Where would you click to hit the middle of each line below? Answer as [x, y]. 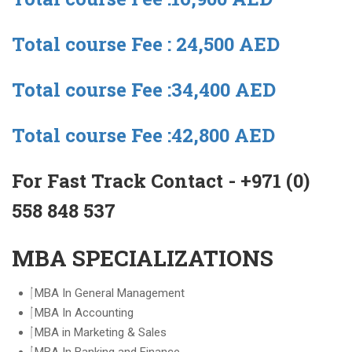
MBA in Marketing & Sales [101, 332]
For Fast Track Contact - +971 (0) [161, 181]
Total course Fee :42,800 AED [143, 135]
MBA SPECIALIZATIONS [143, 258]
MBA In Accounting [84, 313]
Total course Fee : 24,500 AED [146, 44]
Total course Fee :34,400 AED [144, 90]
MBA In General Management [110, 293]
